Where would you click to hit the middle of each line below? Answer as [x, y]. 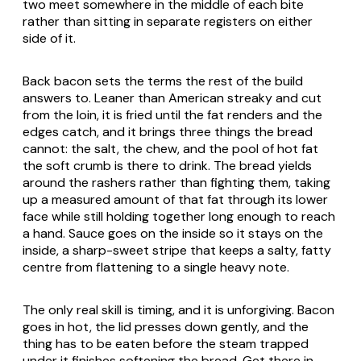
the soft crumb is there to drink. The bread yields [167, 166]
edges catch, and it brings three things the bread [168, 132]
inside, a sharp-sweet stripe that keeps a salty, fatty [177, 251]
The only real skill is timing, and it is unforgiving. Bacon [178, 310]
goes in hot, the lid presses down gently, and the [166, 327]
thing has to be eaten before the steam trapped [166, 344]
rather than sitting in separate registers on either [168, 22]
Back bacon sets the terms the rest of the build [163, 81]
